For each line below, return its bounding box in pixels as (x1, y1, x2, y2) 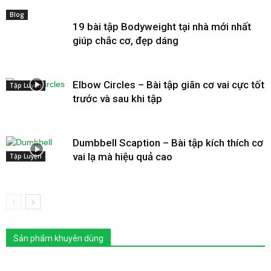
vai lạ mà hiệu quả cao (73, 151, 172, 163)
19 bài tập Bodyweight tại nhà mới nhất (73, 21, 251, 33)
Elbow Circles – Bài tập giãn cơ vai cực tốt (73, 79, 264, 91)
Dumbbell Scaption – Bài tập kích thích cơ (73, 137, 263, 149)
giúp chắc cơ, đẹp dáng (73, 34, 178, 47)
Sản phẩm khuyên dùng (13, 233, 103, 244)
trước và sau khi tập (73, 93, 162, 105)
